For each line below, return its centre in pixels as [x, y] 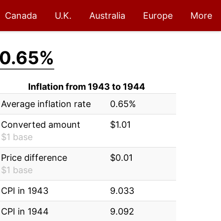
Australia [107, 16]
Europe [158, 16]
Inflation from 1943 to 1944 [86, 87]
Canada [21, 16]
